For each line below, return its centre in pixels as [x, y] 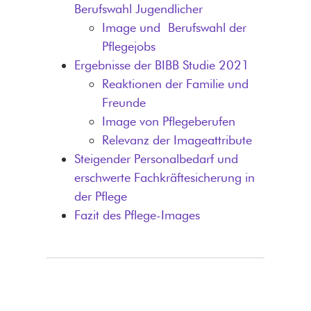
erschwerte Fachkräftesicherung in [164, 177]
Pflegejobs [128, 46]
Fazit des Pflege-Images [137, 215]
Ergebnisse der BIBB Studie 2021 [161, 65]
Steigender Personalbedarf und [156, 158]
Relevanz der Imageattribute [177, 140]
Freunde [124, 102]
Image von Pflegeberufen [168, 121]
